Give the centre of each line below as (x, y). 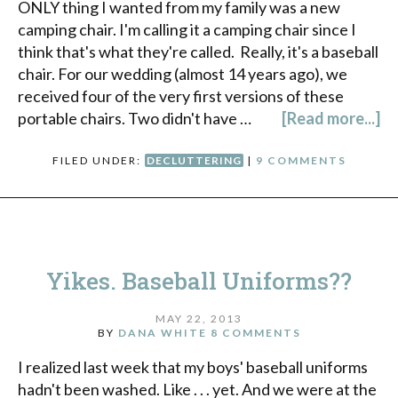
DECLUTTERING (194, 160)
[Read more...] (331, 118)
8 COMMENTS (255, 332)
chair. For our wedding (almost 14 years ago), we (183, 73)
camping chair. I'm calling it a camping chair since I (187, 29)
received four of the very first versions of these (181, 96)
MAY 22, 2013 (199, 318)
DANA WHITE (162, 332)
